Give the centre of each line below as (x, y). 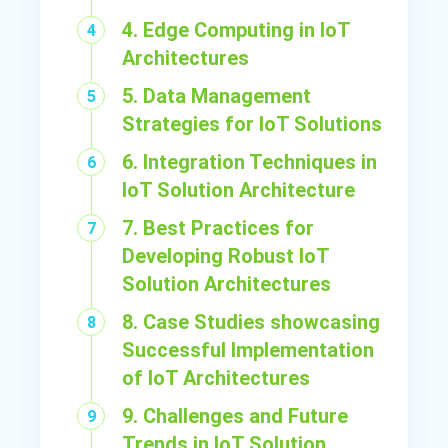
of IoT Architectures (216, 377)
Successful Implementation (248, 349)
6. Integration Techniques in (250, 161)
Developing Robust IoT (226, 255)
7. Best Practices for (218, 227)
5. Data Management (217, 95)
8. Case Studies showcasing (251, 321)
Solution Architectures (227, 283)
